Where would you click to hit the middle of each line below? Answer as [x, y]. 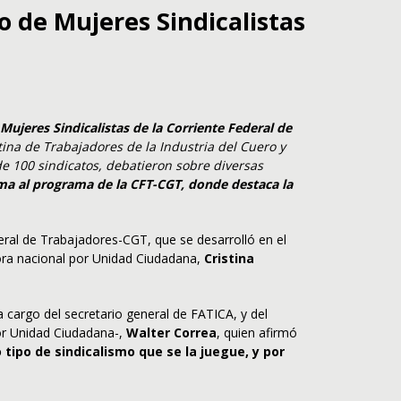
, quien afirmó [257, 333]
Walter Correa [171, 333]
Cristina [229, 259]
